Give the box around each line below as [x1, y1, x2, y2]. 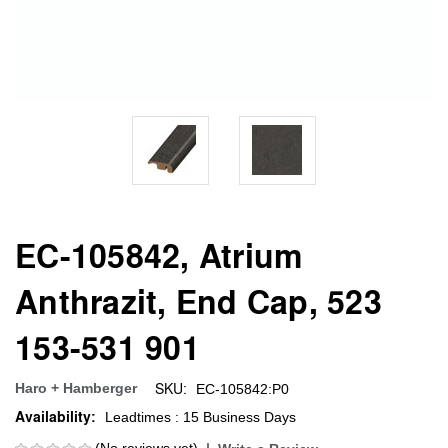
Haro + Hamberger [15, 379, 137, 396]
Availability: [15, 405, 96, 427]
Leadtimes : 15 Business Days [104, 408, 296, 425]
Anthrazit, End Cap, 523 [15, 277, 382, 324]
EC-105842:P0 [195, 380, 289, 397]
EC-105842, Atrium [15, 231, 303, 278]
